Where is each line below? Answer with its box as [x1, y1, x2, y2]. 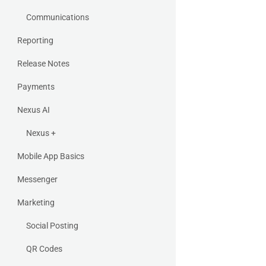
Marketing [17, 198, 55, 207]
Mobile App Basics [17, 151, 84, 161]
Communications [26, 12, 89, 22]
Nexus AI [17, 105, 50, 115]
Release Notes [17, 59, 69, 68]
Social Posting [26, 221, 78, 230]
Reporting [17, 36, 53, 45]
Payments [17, 82, 55, 91]
